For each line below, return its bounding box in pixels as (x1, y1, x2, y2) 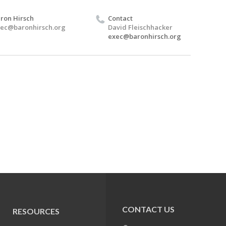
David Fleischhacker (108, 22, 173, 32)
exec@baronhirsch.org (108, 31, 181, 41)
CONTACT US (122, 204, 175, 214)
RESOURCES (13, 206, 60, 216)
